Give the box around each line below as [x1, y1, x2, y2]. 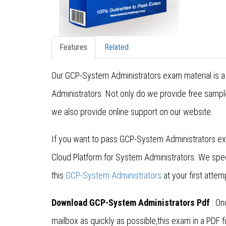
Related [104, 42, 129, 52]
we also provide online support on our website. [51, 106, 213, 118]
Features [60, 42, 87, 52]
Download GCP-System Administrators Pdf [51, 197, 210, 208]
